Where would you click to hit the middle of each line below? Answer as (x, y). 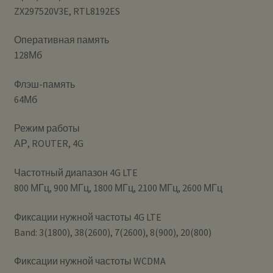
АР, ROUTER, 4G (48, 144)
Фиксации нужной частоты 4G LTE (87, 217)
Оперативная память (61, 40)
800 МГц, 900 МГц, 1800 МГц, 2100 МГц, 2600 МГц (118, 188)
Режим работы (47, 128)
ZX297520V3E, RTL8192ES (67, 11)
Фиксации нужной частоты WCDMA (90, 261)
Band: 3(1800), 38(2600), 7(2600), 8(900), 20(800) (112, 232)
